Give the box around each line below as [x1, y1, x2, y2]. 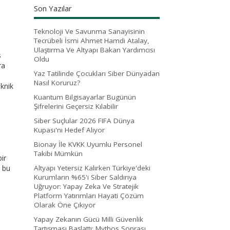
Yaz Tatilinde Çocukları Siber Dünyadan [34, 68, 160, 78]
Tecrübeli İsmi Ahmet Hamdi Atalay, [34, 35, 149, 45]
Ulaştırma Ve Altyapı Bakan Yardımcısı [34, 45, 155, 54]
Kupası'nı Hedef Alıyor [34, 125, 105, 135]
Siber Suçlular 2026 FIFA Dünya [34, 116, 135, 125]
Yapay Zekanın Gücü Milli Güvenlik [34, 214, 143, 224]
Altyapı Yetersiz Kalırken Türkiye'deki [34, 163, 150, 172]
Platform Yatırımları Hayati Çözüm [34, 190, 144, 200]
